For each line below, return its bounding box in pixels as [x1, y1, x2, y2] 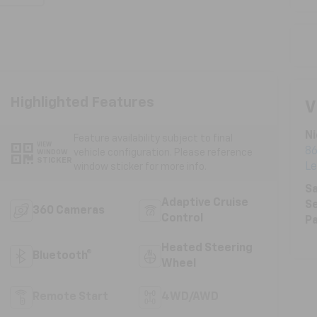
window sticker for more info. [73, 161, 207, 172]
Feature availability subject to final [73, 133, 233, 144]
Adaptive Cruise [161, 197, 249, 209]
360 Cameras [32, 204, 105, 217]
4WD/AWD [161, 291, 219, 303]
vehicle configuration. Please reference [73, 147, 253, 158]
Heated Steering [161, 242, 253, 254]
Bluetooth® [32, 250, 92, 262]
